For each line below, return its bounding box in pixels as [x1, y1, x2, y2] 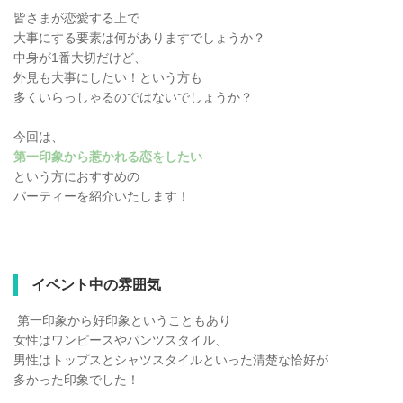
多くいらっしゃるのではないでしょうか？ [13, 90, 253, 105]
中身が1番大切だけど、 [13, 50, 147, 66]
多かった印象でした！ [13, 372, 139, 388]
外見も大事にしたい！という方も [13, 70, 202, 85]
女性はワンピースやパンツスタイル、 [13, 333, 228, 348]
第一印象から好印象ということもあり [13, 313, 231, 328]
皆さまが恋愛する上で [13, 11, 139, 26]
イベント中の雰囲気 [31, 277, 161, 293]
